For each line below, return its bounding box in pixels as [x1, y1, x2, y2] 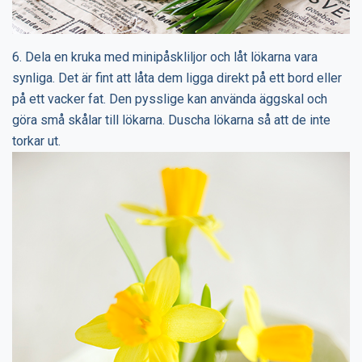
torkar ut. [12, 133, 61, 149]
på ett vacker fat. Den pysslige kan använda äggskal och [12, 90, 327, 107]
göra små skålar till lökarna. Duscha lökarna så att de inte [12, 112, 330, 128]
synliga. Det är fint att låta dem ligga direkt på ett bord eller [12, 69, 342, 86]
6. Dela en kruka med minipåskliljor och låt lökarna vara [12, 48, 318, 65]
